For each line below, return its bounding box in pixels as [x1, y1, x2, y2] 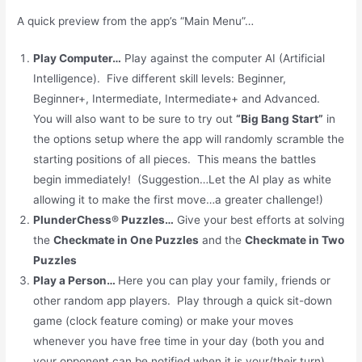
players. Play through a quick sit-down [126, 294, 333, 308]
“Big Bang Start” [236, 112, 324, 126]
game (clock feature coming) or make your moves [33, 314, 294, 328]
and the [199, 234, 246, 247]
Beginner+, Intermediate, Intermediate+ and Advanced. [33, 92, 324, 106]
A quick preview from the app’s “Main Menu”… [17, 14, 255, 27]
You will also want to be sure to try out [33, 112, 237, 126]
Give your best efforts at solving [174, 213, 345, 227]
